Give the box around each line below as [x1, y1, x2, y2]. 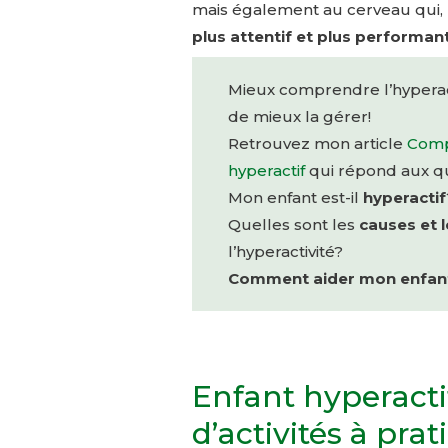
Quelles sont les [227, 215, 359, 235]
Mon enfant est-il [227, 188, 363, 208]
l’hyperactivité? [227, 242, 347, 262]
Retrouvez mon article [227, 134, 407, 154]
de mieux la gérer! [227, 107, 371, 127]
